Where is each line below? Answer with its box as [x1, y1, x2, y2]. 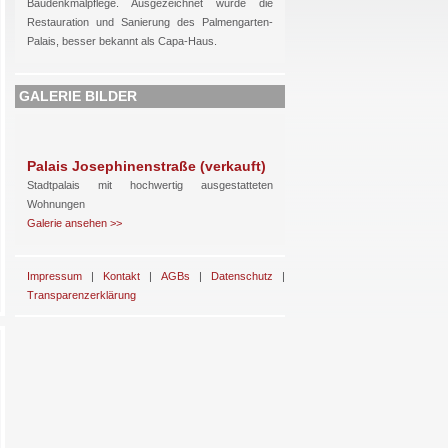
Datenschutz [210, 270, 273, 282]
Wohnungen [27, 198, 85, 210]
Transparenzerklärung [27, 289, 136, 301]
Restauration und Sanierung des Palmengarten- [27, 16, 273, 28]
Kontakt [103, 270, 141, 282]
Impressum [27, 270, 82, 282]
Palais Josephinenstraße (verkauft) [27, 158, 266, 174]
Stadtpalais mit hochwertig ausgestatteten [27, 179, 273, 191]
